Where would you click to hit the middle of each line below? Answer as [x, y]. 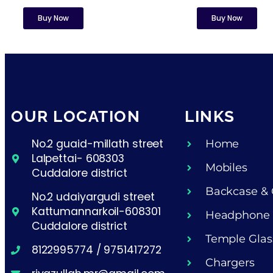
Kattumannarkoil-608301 [96, 212]
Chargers [230, 263]
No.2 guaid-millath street [97, 144]
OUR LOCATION [76, 116]
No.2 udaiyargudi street [93, 197]
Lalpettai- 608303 [78, 159]
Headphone [237, 215]
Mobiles [226, 168]
